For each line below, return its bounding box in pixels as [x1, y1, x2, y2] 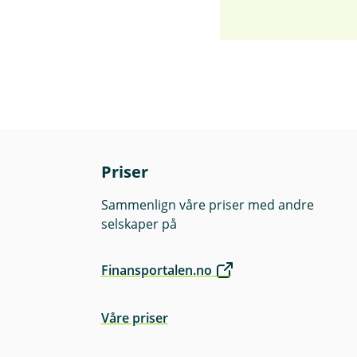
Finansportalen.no [100, 261, 212, 280]
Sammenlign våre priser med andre [100, 196, 314, 214]
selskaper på [100, 215, 177, 233]
